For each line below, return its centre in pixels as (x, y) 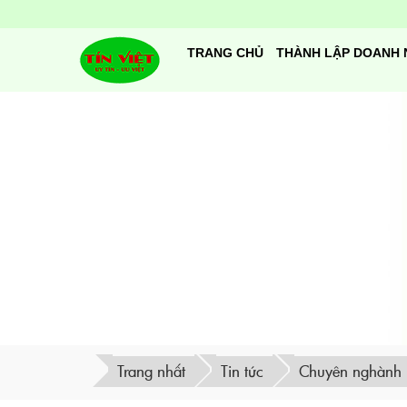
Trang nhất (151, 371)
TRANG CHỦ (225, 53)
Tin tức (242, 371)
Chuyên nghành (350, 371)
